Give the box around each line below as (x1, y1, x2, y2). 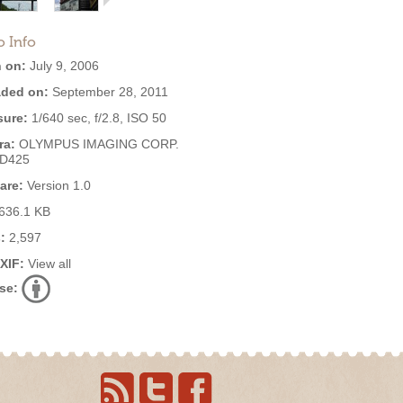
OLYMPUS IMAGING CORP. (15, 137, 179, 151)
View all (28, 256, 71, 271)
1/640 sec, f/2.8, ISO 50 (28, 111, 166, 125)
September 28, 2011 (49, 85, 168, 99)
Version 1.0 (23, 178, 91, 193)
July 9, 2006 (26, 58, 99, 73)
